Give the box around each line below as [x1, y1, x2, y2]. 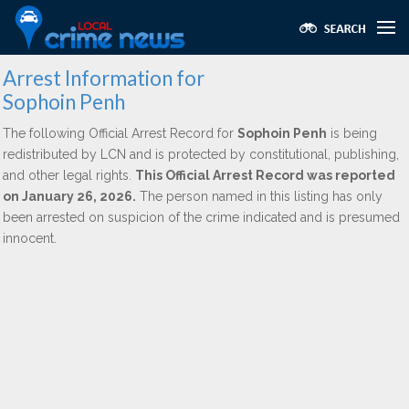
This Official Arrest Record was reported [135, 168, 395, 183]
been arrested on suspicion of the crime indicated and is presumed [3, 210, 400, 225]
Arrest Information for [3, 66, 204, 90]
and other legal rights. [3, 168, 135, 183]
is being [327, 126, 377, 141]
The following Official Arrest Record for [3, 126, 237, 141]
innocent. [3, 231, 57, 246]
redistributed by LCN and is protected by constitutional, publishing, [3, 147, 399, 162]
